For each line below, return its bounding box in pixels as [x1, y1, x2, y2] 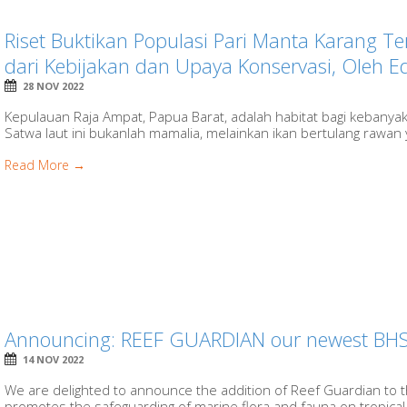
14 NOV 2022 [23, 352, 84, 366]
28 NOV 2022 [23, 79, 84, 94]
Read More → [5, 156, 86, 174]
